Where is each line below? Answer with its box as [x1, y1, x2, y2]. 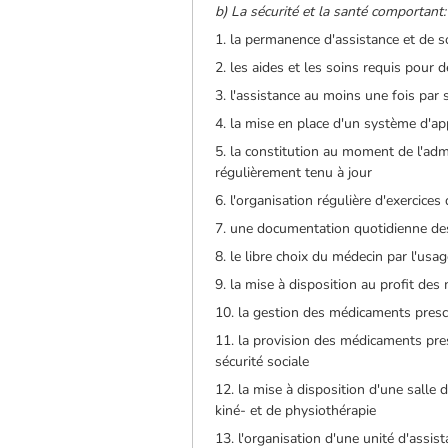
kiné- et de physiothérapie [215, 400, 377, 420]
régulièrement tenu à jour [215, 162, 373, 182]
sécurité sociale [215, 351, 310, 371]
